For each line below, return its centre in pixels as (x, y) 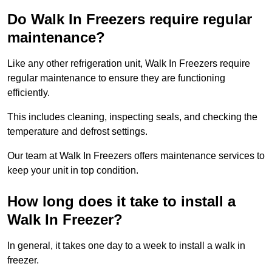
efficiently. (29, 93)
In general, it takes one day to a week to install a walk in (126, 246)
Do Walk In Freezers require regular (130, 19)
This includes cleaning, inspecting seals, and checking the (132, 117)
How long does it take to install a (121, 202)
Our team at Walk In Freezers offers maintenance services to (136, 156)
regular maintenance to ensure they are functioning (116, 78)
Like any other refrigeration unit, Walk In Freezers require (129, 64)
